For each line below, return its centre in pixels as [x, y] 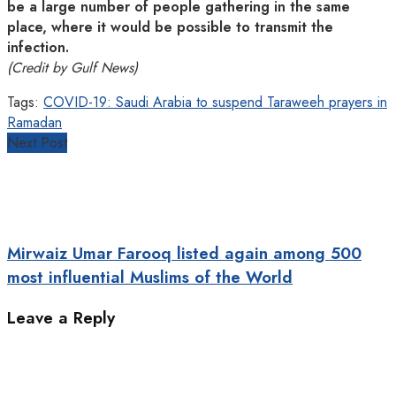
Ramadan [34, 123]
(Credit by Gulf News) [72, 68]
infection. [38, 48]
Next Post [37, 143]
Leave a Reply [61, 317]
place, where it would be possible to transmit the [170, 27]
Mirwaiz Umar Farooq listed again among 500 [184, 254]
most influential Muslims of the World [150, 278]
